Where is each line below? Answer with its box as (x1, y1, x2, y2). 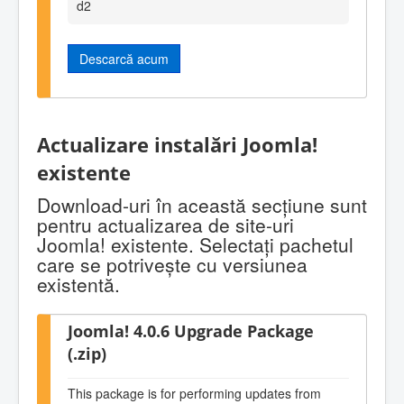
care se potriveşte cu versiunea (37, 251, 308, 279)
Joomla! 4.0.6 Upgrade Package (68, 319, 314, 343)
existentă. (37, 271, 120, 298)
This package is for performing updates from (68, 383, 321, 402)
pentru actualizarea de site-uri (37, 211, 294, 239)
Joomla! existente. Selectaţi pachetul (37, 231, 353, 259)
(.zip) (68, 342, 106, 365)
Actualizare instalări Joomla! (37, 130, 317, 159)
